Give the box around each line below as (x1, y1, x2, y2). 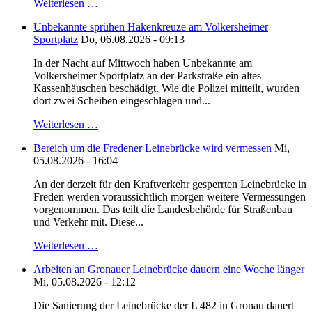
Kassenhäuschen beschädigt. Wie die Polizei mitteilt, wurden (33, 82, 299, 95)
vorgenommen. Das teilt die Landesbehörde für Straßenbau (33, 203, 292, 216)
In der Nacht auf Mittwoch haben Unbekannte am (33, 57, 252, 70)
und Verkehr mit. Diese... (33, 216, 143, 228)
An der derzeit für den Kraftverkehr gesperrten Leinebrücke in (33, 178, 306, 191)
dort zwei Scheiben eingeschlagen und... (33, 95, 210, 107)
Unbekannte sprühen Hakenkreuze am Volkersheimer (33, 21, 268, 33)
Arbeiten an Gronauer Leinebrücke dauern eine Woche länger (33, 263, 304, 276)
